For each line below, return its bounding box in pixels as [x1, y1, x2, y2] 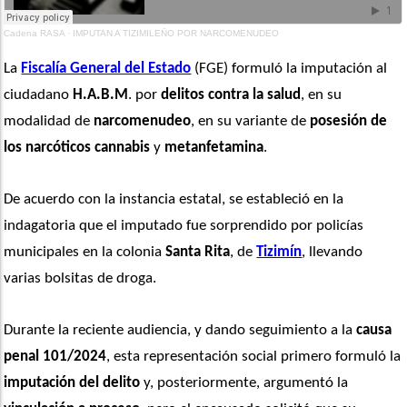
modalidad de [4, 114, 94, 130]
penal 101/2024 [4, 349, 107, 365]
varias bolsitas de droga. [4, 271, 157, 287]
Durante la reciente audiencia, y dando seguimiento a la [4, 323, 357, 339]
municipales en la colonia [4, 244, 166, 261]
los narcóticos [4, 140, 92, 156]
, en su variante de [191, 114, 311, 130]
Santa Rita [165, 244, 231, 261]
